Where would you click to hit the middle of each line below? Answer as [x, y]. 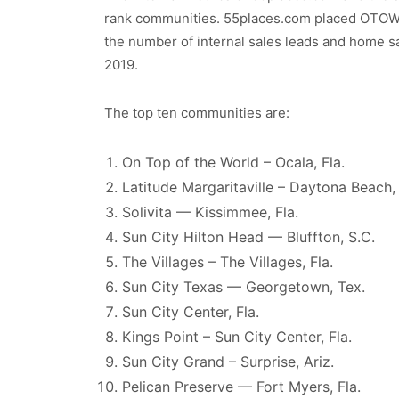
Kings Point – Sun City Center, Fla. [237, 337]
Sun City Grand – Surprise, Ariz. [228, 362]
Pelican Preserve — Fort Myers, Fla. [241, 387]
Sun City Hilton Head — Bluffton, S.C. [248, 237]
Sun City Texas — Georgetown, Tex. [244, 287]
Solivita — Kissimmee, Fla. [210, 212]
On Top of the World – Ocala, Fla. [233, 163]
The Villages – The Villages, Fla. [228, 262]
